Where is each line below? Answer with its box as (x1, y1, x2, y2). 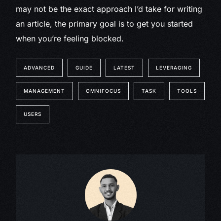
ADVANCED (24, 65, 55, 71)
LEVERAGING (156, 65, 192, 71)
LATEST (113, 65, 136, 71)
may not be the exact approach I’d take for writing (16, 4, 203, 14)
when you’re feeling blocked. (16, 34, 124, 44)
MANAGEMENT (24, 88, 66, 94)
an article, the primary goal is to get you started (16, 19, 193, 29)
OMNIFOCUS (86, 88, 121, 94)
